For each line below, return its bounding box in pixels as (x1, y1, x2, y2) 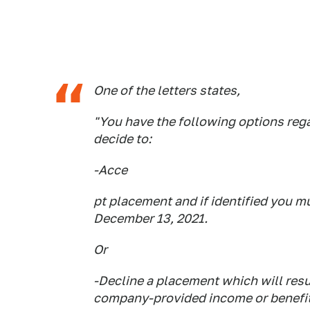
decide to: (93, 131, 152, 146)
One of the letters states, (93, 83, 240, 98)
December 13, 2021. (93, 211, 208, 226)
